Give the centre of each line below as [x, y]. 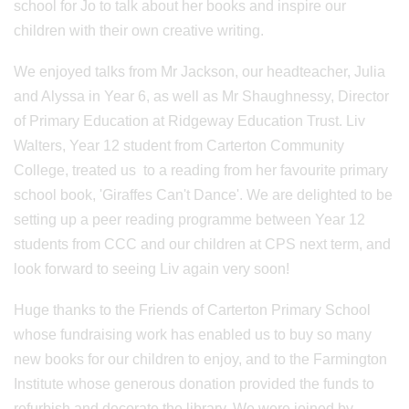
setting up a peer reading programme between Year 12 [189, 219]
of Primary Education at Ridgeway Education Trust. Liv [189, 121]
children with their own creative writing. [141, 30]
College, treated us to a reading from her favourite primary [201, 170]
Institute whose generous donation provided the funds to [194, 383]
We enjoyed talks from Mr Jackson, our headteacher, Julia [199, 71]
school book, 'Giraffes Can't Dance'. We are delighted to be [203, 194]
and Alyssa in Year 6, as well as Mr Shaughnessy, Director [201, 96]
